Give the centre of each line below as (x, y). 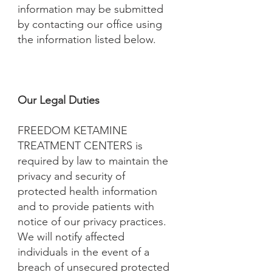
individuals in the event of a (83, 252)
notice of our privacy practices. (92, 222)
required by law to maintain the (93, 161)
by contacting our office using (90, 24)
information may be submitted (90, 9)
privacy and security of (71, 176)
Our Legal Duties (59, 100)
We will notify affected (71, 237)
